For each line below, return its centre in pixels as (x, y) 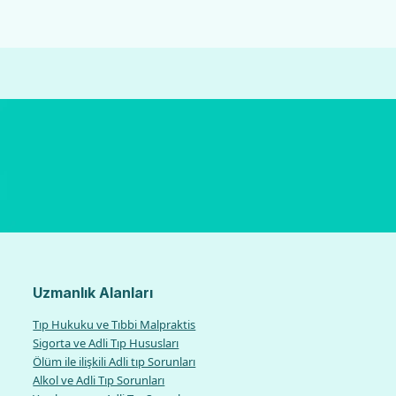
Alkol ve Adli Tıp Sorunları (99, 381)
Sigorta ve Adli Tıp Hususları (106, 343)
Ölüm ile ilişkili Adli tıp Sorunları (114, 362)
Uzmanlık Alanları (93, 292)
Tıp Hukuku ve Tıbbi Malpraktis (114, 325)
